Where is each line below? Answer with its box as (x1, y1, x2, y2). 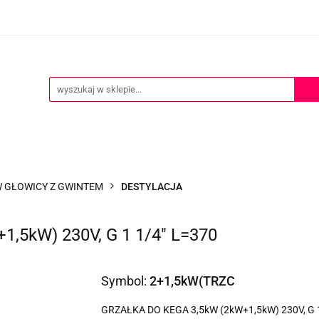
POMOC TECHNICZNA (58, 18, 171, 31)
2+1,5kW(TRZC (149, 273, 235, 288)
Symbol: (100, 273, 150, 288)
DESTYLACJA (121, 181, 182, 192)
